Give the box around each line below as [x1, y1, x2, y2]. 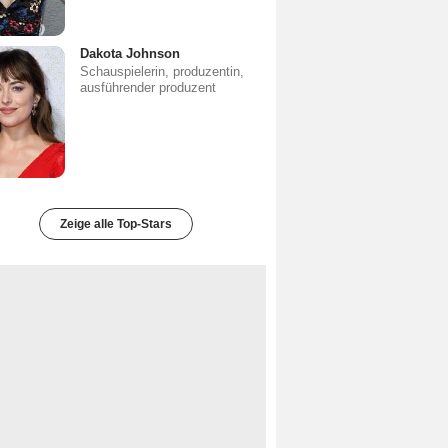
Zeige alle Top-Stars [60, 217, 172, 231]
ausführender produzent [80, 80, 216, 95]
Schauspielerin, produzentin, [80, 64, 244, 79]
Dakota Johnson [80, 46, 180, 61]
